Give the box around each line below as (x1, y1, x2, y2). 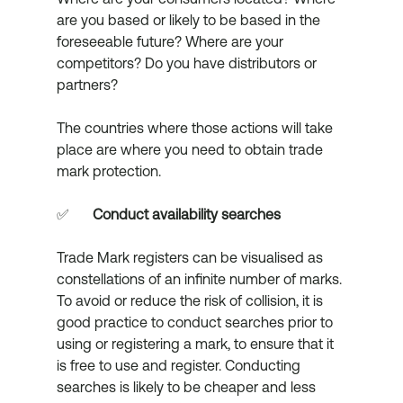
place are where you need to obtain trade (56, 141, 327, 158)
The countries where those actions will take (56, 120, 336, 137)
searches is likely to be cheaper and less (56, 379, 319, 396)
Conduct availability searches (92, 206, 281, 223)
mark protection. (56, 163, 161, 180)
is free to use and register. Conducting (56, 357, 304, 374)
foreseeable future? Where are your (56, 33, 287, 50)
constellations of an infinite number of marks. (56, 271, 345, 288)
